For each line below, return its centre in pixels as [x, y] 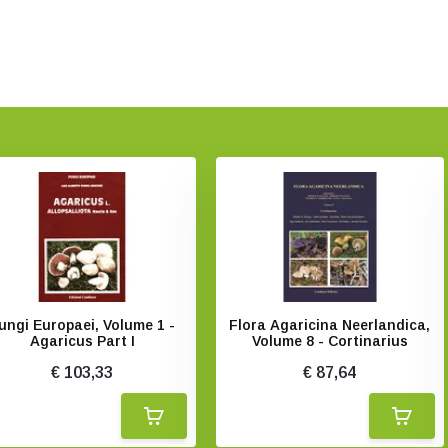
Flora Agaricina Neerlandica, [330, 325]
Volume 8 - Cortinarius [329, 341]
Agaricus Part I [82, 341]
